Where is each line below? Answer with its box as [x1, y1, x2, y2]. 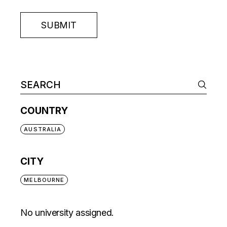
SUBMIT [41, 19, 77, 30]
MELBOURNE [24, 176, 65, 183]
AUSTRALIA [24, 125, 62, 133]
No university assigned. [20, 207, 115, 218]
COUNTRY [20, 104, 68, 117]
